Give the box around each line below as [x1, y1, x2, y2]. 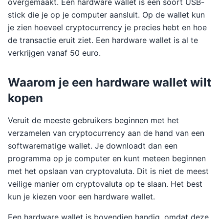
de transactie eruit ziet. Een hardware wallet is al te [8, 35, 198, 45]
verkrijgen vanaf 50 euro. [8, 48, 101, 58]
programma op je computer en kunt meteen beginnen [8, 153, 206, 163]
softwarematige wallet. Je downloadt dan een [8, 141, 177, 151]
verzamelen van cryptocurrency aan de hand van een [8, 128, 204, 138]
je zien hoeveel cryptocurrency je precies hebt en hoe [8, 22, 207, 32]
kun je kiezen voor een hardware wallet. [8, 192, 155, 201]
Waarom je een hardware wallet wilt [8, 75, 211, 89]
